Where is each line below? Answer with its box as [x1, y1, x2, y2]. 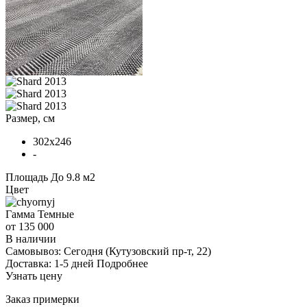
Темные [38, 208, 74, 220]
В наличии [5, 232, 56, 245]
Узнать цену [5, 269, 62, 282]
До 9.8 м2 [51, 171, 95, 183]
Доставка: [5, 257, 54, 269]
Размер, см [5, 112, 55, 124]
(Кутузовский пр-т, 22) [103, 245, 211, 257]
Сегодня [64, 245, 103, 257]
